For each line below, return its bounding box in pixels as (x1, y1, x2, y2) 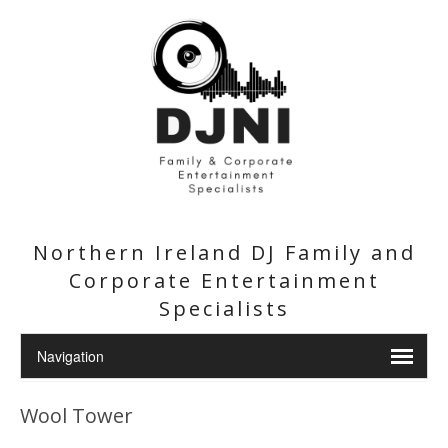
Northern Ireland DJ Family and (32, 239, 416, 266)
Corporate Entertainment (68, 267, 380, 294)
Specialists (158, 295, 290, 322)
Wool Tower (20, 402, 133, 429)
